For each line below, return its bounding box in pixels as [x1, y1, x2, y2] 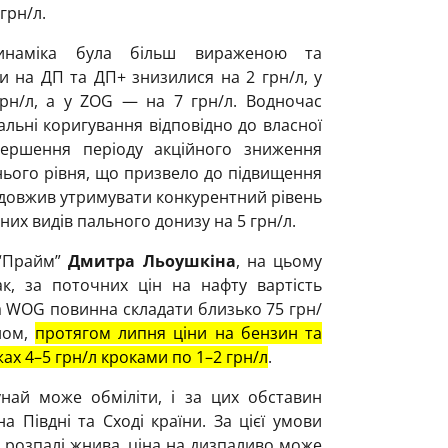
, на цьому [235, 249, 323, 272]
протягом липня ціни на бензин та [34, 321, 323, 344]
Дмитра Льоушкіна [68, 249, 236, 272]
